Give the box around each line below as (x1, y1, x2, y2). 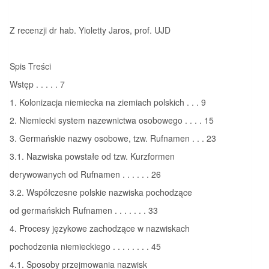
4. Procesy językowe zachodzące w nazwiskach (10, 222, 190, 234)
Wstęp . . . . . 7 (10, 77, 65, 90)
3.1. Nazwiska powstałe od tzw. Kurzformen (10, 150, 175, 162)
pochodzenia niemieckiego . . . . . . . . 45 (10, 240, 161, 252)
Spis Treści (10, 59, 51, 72)
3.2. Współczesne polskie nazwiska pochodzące (10, 186, 192, 198)
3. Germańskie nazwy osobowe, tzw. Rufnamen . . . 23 (10, 131, 216, 144)
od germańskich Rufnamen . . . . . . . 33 (10, 204, 158, 216)
